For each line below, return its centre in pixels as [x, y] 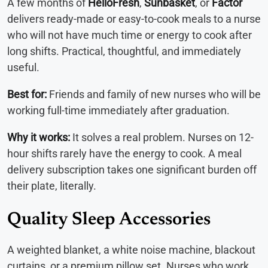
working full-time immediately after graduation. [118, 111]
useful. [23, 68]
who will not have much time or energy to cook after [130, 35]
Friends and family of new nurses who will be [154, 95]
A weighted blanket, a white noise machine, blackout [131, 250]
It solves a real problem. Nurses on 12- [162, 138]
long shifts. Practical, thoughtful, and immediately [124, 51]
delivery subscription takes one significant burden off [132, 170]
